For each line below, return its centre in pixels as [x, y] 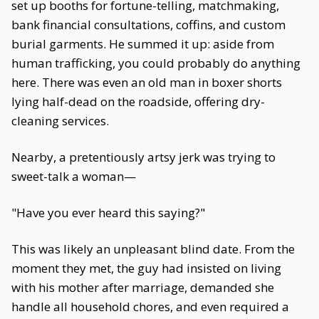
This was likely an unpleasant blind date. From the [153, 249]
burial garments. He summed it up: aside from [143, 44]
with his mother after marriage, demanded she [143, 287]
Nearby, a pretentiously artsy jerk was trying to [143, 157]
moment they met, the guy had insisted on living [146, 268]
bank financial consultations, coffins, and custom [148, 25]
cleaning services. [60, 121]
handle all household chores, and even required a [150, 307]
